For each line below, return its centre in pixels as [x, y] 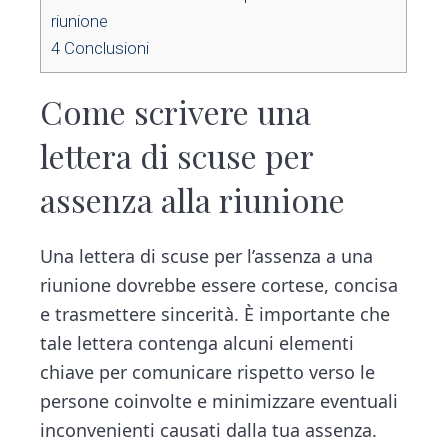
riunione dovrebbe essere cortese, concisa [219, 285]
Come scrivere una [176, 112]
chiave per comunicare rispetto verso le [208, 372]
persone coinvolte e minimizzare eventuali [219, 401]
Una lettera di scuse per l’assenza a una [207, 256]
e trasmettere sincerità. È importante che [215, 314]
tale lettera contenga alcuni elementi [197, 343]
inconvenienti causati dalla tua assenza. [209, 430]
